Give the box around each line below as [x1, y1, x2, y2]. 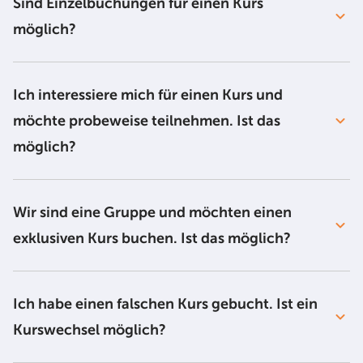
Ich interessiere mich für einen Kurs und [13, 87, 283, 103]
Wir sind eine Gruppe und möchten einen [13, 204, 292, 220]
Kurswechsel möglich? [13, 322, 169, 338]
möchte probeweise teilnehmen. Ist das [13, 113, 280, 129]
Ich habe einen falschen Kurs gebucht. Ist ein [13, 296, 318, 312]
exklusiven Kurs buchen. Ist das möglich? [13, 230, 294, 246]
